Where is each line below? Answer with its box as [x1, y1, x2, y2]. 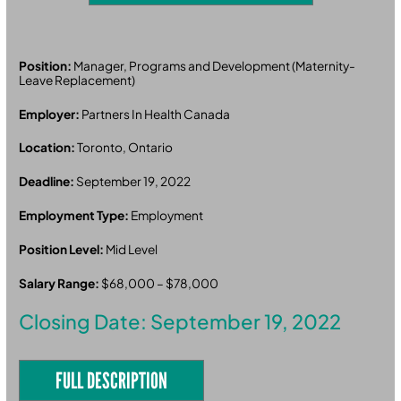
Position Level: [19, 242, 107, 258]
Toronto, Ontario [77, 140, 174, 156]
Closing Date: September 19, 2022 [19, 308, 342, 334]
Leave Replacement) [19, 72, 136, 88]
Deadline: [19, 174, 77, 190]
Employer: [19, 106, 82, 122]
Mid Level [106, 242, 158, 258]
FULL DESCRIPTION [55, 366, 168, 394]
